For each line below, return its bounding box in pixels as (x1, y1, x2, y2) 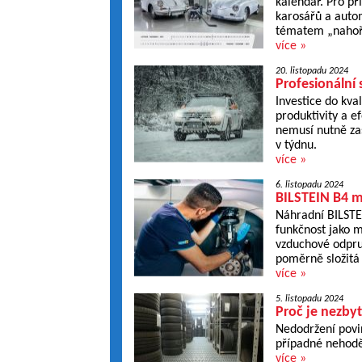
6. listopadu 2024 (275, 180, 343, 190)
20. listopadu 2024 (275, 66, 348, 76)
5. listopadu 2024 (275, 294, 343, 304)
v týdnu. (275, 139, 317, 152)
